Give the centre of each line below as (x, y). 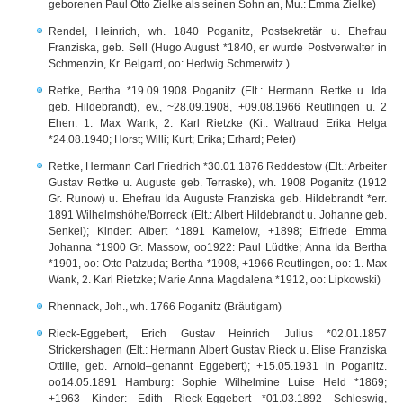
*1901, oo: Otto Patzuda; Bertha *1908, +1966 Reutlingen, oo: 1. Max (218, 264)
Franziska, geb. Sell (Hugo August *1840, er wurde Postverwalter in (218, 48)
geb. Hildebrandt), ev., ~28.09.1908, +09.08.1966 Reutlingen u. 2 (218, 107)
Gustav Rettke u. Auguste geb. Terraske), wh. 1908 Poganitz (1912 (218, 183)
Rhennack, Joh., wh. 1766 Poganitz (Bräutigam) (165, 307)
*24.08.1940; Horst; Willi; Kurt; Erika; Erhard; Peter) (172, 139)
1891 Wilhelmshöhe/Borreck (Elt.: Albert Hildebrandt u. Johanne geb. (218, 215)
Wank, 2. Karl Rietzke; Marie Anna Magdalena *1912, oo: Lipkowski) (217, 280)
